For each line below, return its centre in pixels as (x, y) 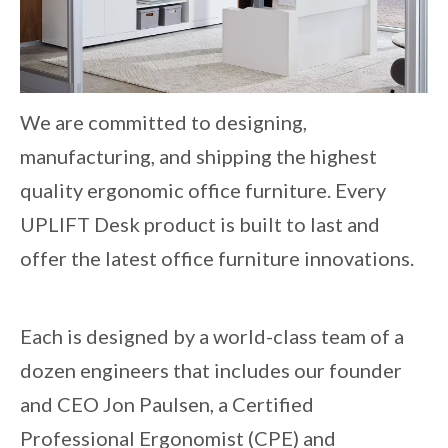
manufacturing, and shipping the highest (198, 155)
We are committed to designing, (163, 121)
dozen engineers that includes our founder (211, 369)
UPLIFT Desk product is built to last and (200, 223)
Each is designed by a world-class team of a (212, 335)
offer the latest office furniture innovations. (219, 257)
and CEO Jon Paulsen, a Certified (167, 403)
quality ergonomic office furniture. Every (203, 189)
